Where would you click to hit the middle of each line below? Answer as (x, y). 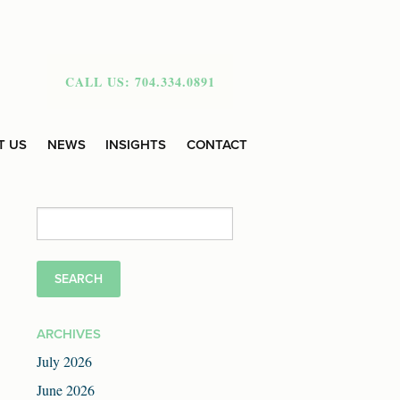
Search (55, 217)
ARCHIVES (69, 334)
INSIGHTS (136, 145)
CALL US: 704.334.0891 (140, 82)
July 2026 (64, 362)
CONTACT (217, 145)
